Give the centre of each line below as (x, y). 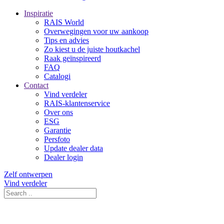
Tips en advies (66, 40)
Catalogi (57, 76)
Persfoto (57, 139)
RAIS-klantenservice (77, 103)
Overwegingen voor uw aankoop (96, 31)
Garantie (57, 130)
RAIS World (64, 22)
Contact (36, 85)
